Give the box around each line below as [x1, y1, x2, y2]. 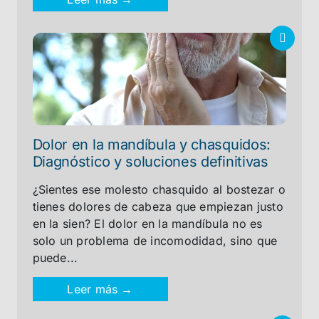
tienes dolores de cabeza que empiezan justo [32, 199, 283, 214]
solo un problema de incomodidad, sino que [32, 234, 278, 248]
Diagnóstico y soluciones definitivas [32, 153, 268, 170]
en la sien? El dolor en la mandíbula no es [32, 216, 263, 231]
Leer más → [67, 282, 133, 296]
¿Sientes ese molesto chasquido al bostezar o [32, 182, 286, 197]
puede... [32, 251, 78, 265]
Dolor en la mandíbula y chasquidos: [32, 136, 271, 153]
